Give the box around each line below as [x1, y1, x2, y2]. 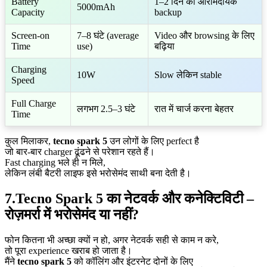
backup [154, 7, 182, 18]
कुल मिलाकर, [5, 136, 53, 147]
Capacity [11, 7, 45, 18]
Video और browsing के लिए [154, 30, 254, 41]
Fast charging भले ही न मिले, [5, 157, 105, 168]
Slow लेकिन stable [154, 70, 222, 80]
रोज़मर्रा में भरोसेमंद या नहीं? [5, 206, 139, 222]
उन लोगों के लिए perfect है [107, 136, 199, 147]
